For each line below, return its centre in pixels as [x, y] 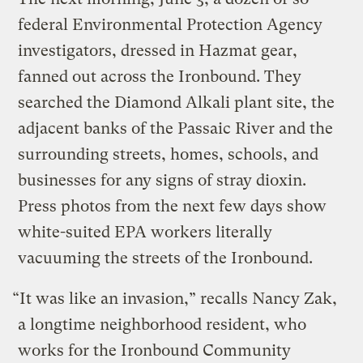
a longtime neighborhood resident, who [162, 324]
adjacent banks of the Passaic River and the [176, 128]
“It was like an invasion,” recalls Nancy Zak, [175, 298]
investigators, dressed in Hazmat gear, [158, 50]
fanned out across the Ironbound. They [160, 76]
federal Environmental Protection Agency [171, 24]
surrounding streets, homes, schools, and [169, 154]
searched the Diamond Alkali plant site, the [177, 102]
